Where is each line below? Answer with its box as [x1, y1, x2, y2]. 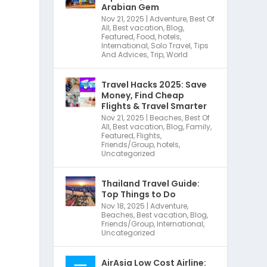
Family [186, 121, 211, 132]
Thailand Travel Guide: [101, 177, 200, 190]
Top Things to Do [101, 188, 176, 200]
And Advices [101, 49, 148, 60]
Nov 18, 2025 [101, 200, 145, 211]
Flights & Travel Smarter [101, 100, 207, 112]
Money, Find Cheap [101, 89, 185, 101]
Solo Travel [151, 40, 191, 51]
